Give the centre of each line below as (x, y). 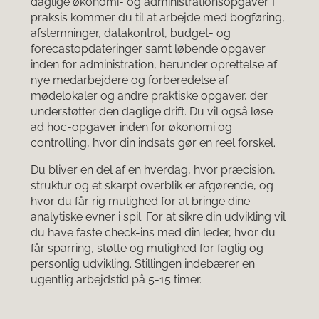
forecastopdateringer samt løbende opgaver (148, 49)
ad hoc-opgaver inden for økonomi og (131, 127)
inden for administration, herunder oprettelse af (154, 65)
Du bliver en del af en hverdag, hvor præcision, (153, 170)
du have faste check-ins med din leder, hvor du (153, 233)
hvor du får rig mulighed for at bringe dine (140, 202)
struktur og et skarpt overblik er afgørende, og (152, 186)
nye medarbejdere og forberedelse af (130, 80)
